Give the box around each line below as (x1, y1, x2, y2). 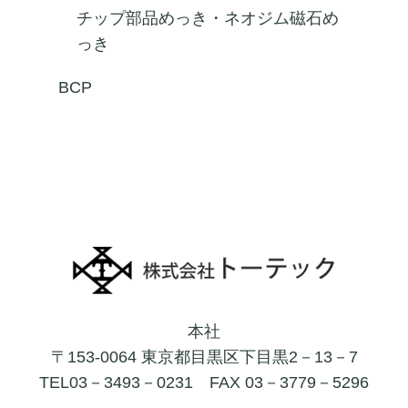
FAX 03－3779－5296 (209, 373, 369, 392)
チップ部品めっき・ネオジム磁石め (76, 9, 339, 27)
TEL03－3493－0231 (39, 373, 193, 392)
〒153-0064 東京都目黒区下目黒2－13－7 (50, 348, 358, 366)
